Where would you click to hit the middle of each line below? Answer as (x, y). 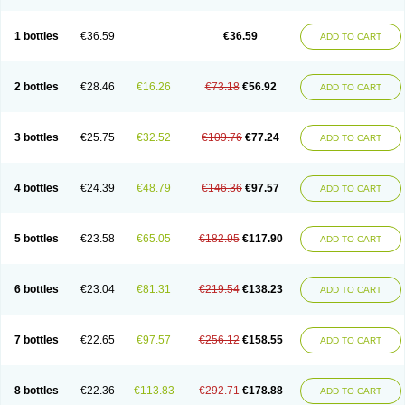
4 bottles (36, 188)
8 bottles (36, 391)
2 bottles (36, 87)
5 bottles (36, 239)
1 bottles (36, 36)
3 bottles (36, 137)
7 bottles (36, 340)
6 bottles (36, 289)
